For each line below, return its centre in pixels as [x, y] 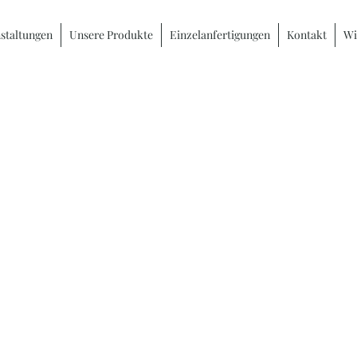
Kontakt [307, 35]
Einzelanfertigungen [220, 35]
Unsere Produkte [111, 35]
